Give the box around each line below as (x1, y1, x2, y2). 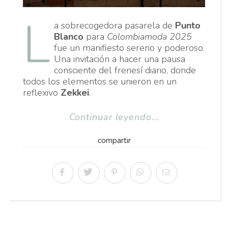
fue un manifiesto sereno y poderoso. (54, 41, 205, 54)
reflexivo (23, 86, 61, 99)
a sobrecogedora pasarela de (54, 19, 175, 32)
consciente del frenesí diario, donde (54, 64, 196, 76)
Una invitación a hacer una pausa (54, 52, 185, 65)
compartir (97, 135, 131, 146)
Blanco (54, 30, 83, 43)
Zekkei (61, 86, 89, 99)
